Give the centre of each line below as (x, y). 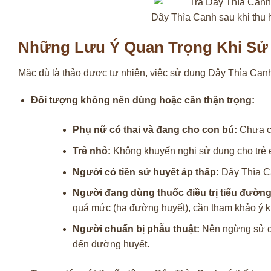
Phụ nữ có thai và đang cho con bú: (155, 130)
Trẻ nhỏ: (91, 151)
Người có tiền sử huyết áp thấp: (145, 172)
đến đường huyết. (111, 244)
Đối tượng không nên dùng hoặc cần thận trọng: (142, 100)
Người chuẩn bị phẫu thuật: (136, 229)
